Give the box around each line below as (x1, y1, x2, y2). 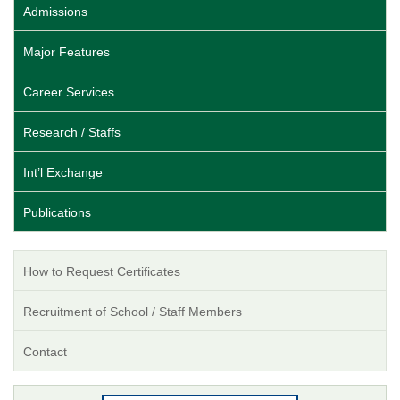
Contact (23, 345, 67, 360)
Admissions (23, 4, 87, 20)
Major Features (23, 45, 110, 60)
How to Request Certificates (23, 264, 180, 279)
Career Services (23, 85, 114, 100)
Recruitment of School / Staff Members (23, 304, 242, 320)
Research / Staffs (23, 125, 121, 140)
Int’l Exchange (23, 165, 103, 180)
